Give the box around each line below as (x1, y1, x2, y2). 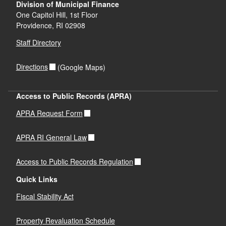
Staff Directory (16, 37, 61, 48)
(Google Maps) (55, 62, 106, 72)
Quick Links (16, 174, 58, 184)
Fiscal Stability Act (16, 191, 74, 202)
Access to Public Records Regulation (16, 156, 133, 167)
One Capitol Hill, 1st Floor (16, 9, 98, 20)
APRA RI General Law (16, 132, 87, 143)
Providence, (16, 20, 54, 30)
